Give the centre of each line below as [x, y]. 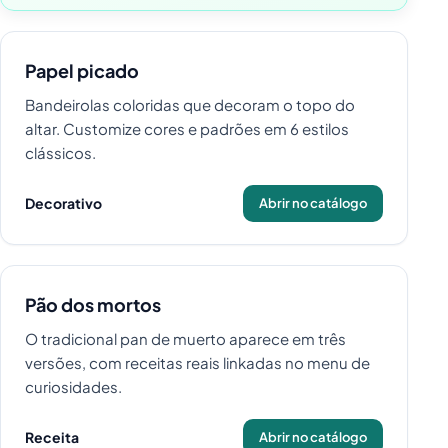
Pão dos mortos [93, 304]
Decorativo [63, 203]
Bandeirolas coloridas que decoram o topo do [190, 105]
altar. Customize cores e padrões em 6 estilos [187, 129]
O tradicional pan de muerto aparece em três [185, 338]
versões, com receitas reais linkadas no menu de [197, 362]
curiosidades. [73, 386]
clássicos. [60, 153]
